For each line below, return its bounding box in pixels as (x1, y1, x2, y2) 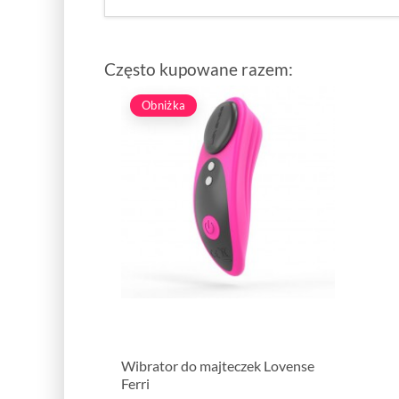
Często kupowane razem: (104, 58, 293, 79)
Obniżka (141, 97, 186, 112)
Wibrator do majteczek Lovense (120, 356, 314, 374)
